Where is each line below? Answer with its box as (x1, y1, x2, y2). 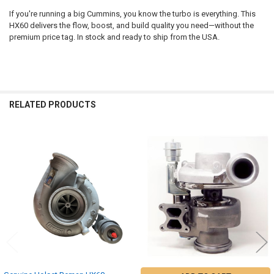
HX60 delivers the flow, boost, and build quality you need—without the (9, 20, 254, 30)
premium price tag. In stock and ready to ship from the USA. (9, 32, 220, 42)
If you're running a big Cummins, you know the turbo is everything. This (9, 9, 256, 18)
